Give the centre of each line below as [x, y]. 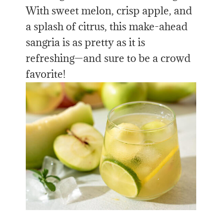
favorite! [46, 74]
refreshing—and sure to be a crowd [109, 58]
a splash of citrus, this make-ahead [107, 27]
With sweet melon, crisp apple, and [109, 11]
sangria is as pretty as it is [86, 43]
